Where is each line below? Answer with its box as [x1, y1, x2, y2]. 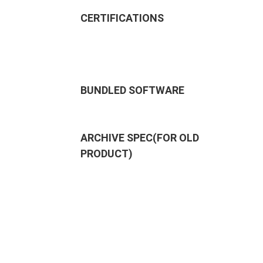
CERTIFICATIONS [80, 12, 164, 24]
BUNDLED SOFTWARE [80, 84, 184, 96]
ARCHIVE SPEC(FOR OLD [80, 131, 199, 144]
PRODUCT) [80, 147, 133, 160]
